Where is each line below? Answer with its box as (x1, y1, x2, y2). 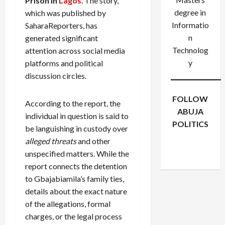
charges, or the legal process (25, 211, 122, 221)
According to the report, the (25, 98, 121, 108)
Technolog (172, 45, 208, 55)
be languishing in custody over (25, 124, 128, 134)
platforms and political (25, 58, 103, 68)
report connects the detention (25, 161, 127, 171)
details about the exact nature (25, 186, 127, 196)
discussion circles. (25, 71, 86, 81)
